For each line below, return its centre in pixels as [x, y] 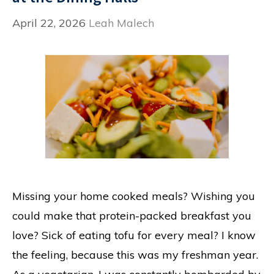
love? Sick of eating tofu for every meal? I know [134, 235]
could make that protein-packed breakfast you [132, 216]
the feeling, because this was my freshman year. [135, 255]
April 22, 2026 [49, 23]
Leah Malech [121, 23]
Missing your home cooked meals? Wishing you [134, 196]
